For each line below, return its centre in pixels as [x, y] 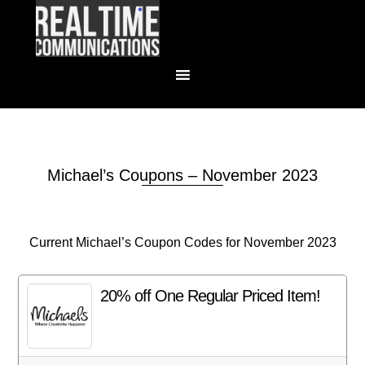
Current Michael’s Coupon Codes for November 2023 [182, 242]
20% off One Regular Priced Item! [211, 296]
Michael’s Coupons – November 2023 [182, 175]
